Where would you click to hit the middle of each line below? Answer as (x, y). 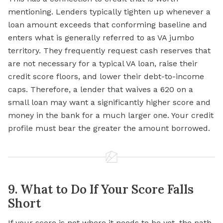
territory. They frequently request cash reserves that (109, 51)
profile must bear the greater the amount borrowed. (109, 128)
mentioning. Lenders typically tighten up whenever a (109, 12)
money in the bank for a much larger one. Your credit (111, 115)
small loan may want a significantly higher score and (109, 103)
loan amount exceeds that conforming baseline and (108, 25)
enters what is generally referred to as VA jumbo (101, 38)
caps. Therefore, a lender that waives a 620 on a (101, 90)
